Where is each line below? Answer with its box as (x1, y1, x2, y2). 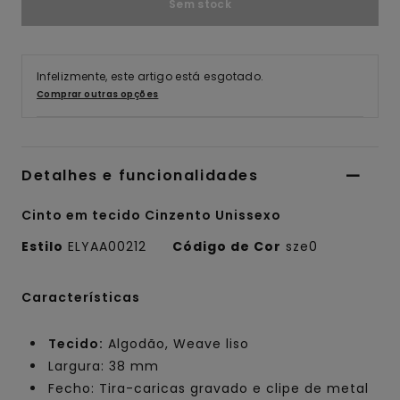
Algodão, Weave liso (104, 334, 249, 353)
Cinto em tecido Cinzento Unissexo (21, 205, 281, 224)
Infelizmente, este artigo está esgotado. (37, 68, 264, 84)
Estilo (21, 237, 63, 255)
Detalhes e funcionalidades (21, 164, 259, 186)
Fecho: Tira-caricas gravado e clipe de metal (48, 379, 369, 397)
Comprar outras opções (37, 87, 159, 101)
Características (21, 287, 140, 306)
